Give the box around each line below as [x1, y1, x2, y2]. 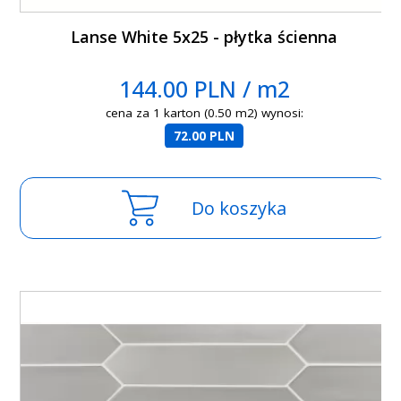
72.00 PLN [174, 128, 235, 145]
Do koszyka [192, 196, 287, 221]
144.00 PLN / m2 [118, 73, 290, 105]
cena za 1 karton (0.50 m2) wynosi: [105, 105, 303, 122]
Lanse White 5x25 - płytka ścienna [71, 26, 338, 48]
